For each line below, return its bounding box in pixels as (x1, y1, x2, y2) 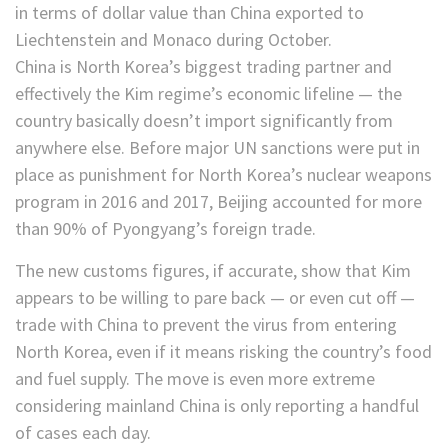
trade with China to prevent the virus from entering (15, 313, 397, 337)
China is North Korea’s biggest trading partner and (15, 55, 392, 79)
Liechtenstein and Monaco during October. (15, 28, 332, 52)
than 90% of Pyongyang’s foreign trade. (15, 217, 316, 241)
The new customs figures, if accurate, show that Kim (15, 259, 411, 283)
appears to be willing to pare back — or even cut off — (15, 286, 415, 310)
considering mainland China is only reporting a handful (15, 394, 419, 418)
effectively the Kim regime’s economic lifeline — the (15, 82, 402, 106)
